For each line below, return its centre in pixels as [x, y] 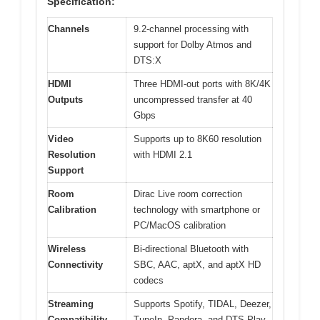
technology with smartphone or [197, 210]
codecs [149, 281]
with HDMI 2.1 [163, 155]
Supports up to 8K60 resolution [197, 139]
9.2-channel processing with [191, 29]
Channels [69, 29]
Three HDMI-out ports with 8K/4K [202, 84]
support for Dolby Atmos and [192, 45]
